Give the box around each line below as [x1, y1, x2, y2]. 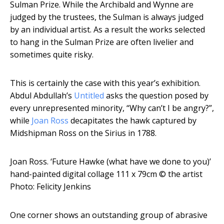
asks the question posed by [104, 90, 208, 101]
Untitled [74, 90, 104, 101]
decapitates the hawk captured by [68, 115, 196, 126]
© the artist [159, 168, 202, 180]
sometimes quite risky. [10, 49, 93, 60]
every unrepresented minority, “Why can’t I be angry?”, [10, 102, 214, 114]
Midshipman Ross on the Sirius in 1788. [10, 127, 156, 139]
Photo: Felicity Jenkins [10, 181, 91, 192]
